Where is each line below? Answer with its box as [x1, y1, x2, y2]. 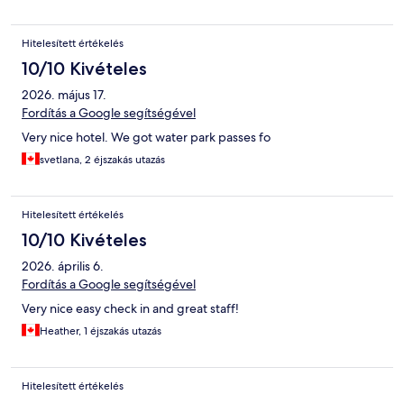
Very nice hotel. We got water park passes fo [22, 129, 271, 146]
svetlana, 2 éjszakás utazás [40, 152, 165, 168]
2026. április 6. [22, 258, 104, 275]
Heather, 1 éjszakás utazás [40, 324, 161, 339]
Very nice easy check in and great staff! [22, 300, 239, 317]
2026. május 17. [22, 87, 106, 104]
